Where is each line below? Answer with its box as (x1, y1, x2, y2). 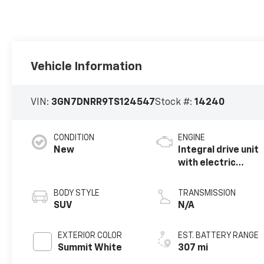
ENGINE (178, 134, 206, 143)
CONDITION (54, 134, 95, 143)
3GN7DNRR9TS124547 (51, 98, 156, 108)
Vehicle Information (31, 61, 143, 73)
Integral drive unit (178, 146, 259, 156)
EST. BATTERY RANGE (178, 232, 259, 240)
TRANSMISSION (178, 189, 236, 198)
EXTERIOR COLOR (58, 232, 123, 240)
